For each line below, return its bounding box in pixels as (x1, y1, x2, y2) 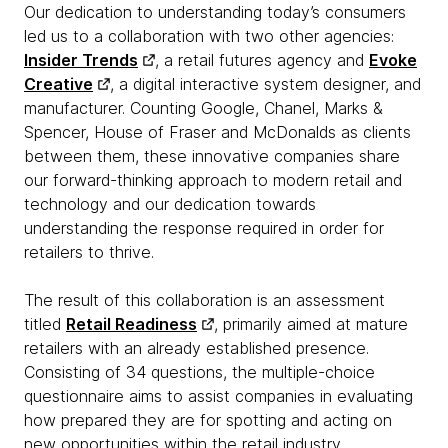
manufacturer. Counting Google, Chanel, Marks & (24, 98, 383, 118)
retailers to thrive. (24, 242, 154, 262)
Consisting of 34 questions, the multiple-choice (24, 362, 375, 382)
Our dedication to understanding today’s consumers (24, 2, 406, 22)
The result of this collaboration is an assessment (24, 290, 385, 310)
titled (24, 314, 66, 334)
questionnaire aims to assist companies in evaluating (24, 386, 413, 406)
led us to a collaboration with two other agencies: (24, 26, 394, 46)
